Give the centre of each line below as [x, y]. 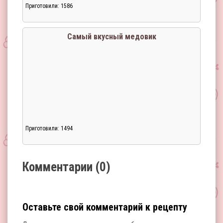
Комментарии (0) [66, 167]
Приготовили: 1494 [49, 128]
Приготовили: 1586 [49, 6]
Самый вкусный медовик [111, 37]
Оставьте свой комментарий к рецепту [105, 207]
